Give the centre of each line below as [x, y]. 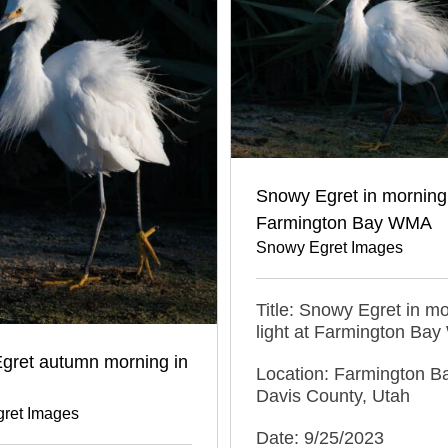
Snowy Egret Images [329, 247]
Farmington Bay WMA [344, 222]
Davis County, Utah [333, 395]
